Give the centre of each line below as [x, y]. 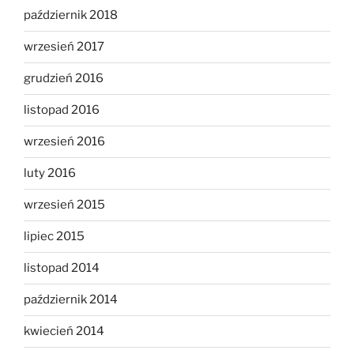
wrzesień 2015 [64, 205]
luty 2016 [50, 173]
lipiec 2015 [54, 237]
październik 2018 [71, 15]
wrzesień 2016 [64, 142]
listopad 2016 [62, 110]
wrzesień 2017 [64, 47]
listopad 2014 [62, 268]
